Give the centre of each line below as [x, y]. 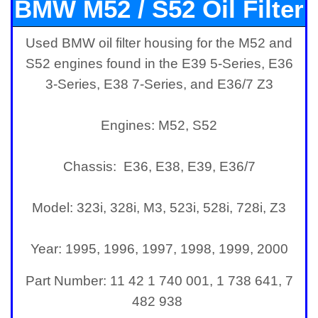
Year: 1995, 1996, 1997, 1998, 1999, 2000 [159, 248]
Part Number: [67, 280]
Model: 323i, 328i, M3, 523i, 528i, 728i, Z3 [159, 207]
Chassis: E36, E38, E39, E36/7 [159, 166]
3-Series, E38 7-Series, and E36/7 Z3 [159, 84]
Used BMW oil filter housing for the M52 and [159, 43]
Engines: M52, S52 [159, 125]
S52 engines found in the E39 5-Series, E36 [159, 63]
